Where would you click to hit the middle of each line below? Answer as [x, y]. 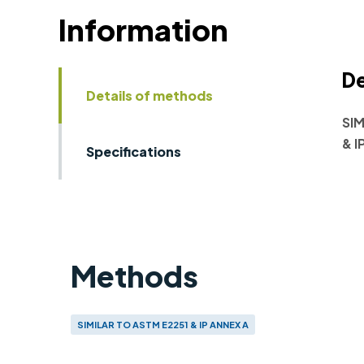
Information [143, 29]
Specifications [134, 151]
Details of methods [149, 95]
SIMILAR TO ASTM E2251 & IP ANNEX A [163, 324]
